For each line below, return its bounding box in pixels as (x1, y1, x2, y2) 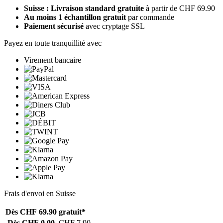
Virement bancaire (24, 56, 81, 65)
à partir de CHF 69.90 (146, 4, 215, 13)
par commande (126, 13, 174, 22)
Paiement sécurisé (24, 22, 84, 31)
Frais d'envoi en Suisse (4, 189, 76, 198)
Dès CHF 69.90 (5, 208, 57, 217)
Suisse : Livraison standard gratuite (24, 4, 146, 13)
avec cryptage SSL (84, 22, 145, 31)
